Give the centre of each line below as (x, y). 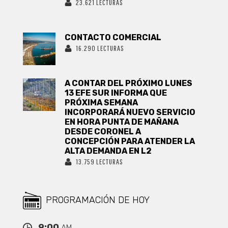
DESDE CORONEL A (103, 131)
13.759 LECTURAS (100, 161)
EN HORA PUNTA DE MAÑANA (122, 122)
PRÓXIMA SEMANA (102, 102)
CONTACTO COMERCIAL (113, 37)
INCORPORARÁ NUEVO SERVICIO (130, 112)
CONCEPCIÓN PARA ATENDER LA (130, 141)
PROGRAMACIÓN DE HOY (97, 200)
